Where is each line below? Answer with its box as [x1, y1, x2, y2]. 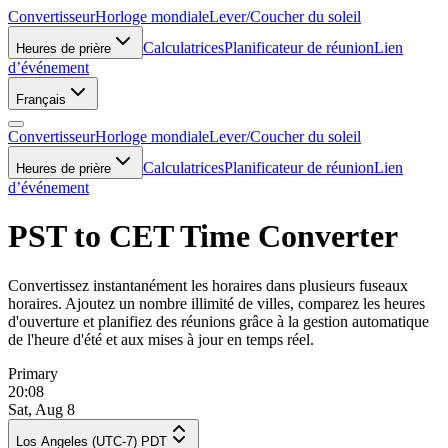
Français [16, 92, 66, 107]
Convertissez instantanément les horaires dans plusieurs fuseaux [8, 276, 408, 294]
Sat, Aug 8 [8, 400, 75, 418]
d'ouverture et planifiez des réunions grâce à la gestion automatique [8, 312, 429, 330]
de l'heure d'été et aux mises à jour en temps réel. [8, 330, 314, 348]
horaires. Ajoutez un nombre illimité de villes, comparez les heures [8, 294, 425, 312]
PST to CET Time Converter [8, 218, 398, 255]
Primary [8, 364, 58, 382]
